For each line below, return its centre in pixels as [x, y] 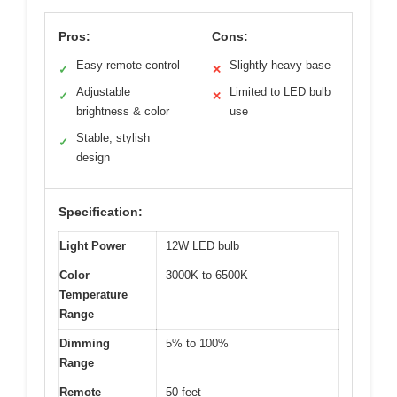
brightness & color [123, 111]
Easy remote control [128, 65]
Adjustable [103, 91]
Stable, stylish [113, 137]
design [93, 157]
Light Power [93, 245]
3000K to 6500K [207, 275]
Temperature [93, 294]
